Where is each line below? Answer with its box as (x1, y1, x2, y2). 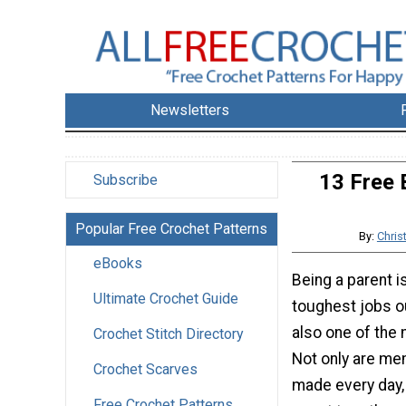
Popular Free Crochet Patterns (75, 220, 267, 238)
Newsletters (150, 101, 230, 120)
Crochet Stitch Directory (93, 325, 244, 343)
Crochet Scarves (93, 361, 198, 379)
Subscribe (93, 171, 158, 189)
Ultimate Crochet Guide (93, 290, 238, 308)
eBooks (93, 255, 142, 273)
